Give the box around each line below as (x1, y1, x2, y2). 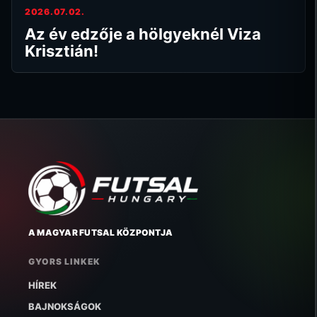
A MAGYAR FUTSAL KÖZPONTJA (28, 227, 173, 238)
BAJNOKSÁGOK (28, 301, 101, 312)
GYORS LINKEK (28, 256, 100, 267)
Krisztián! (25, 42, 98, 61)
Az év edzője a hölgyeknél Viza (25, 25, 261, 44)
